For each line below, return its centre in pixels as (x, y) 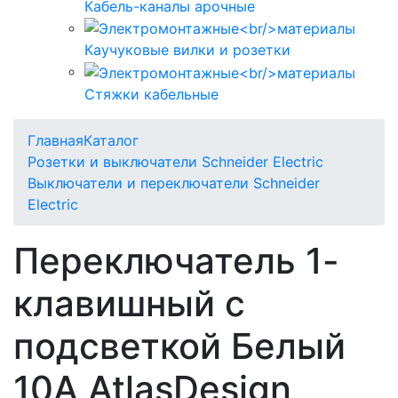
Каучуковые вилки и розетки (187, 50)
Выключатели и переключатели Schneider (174, 183)
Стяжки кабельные (151, 95)
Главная (56, 141)
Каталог (111, 141)
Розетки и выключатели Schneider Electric (175, 162)
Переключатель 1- (176, 261)
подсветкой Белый (179, 346)
